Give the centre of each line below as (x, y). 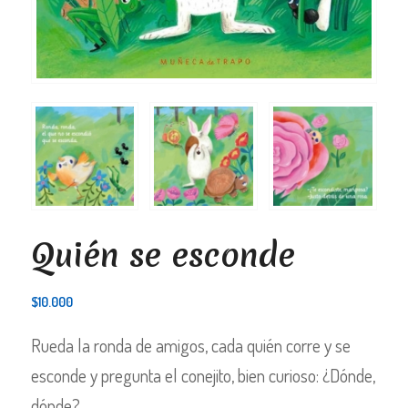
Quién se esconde (163, 256)
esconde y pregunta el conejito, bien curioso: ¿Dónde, (203, 376)
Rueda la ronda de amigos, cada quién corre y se (190, 346)
